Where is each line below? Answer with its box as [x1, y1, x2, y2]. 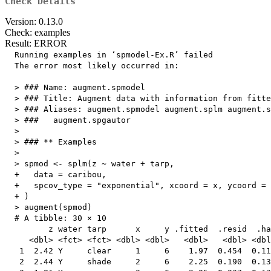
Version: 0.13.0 [5, 16, 63, 27]
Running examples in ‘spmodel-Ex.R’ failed [5, 50, 213, 60]
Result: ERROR [5, 38, 67, 49]
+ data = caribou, [5, 170, 106, 180]
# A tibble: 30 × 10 [5, 214, 106, 223]
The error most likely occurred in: [5, 61, 179, 71]
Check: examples [5, 27, 70, 38]
